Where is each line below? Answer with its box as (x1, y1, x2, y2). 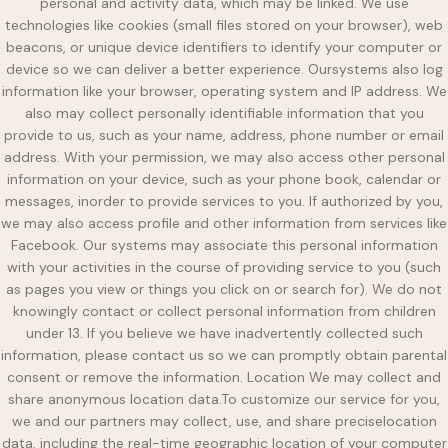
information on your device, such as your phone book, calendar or (7, 169, 441, 188)
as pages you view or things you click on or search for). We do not (6, 279, 442, 298)
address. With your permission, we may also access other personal (3, 147, 445, 166)
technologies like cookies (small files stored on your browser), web (5, 15, 443, 34)
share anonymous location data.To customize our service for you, (8, 389, 440, 408)
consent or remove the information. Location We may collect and (7, 367, 441, 386)
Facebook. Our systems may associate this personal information (10, 235, 438, 254)
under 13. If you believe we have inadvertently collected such (25, 323, 423, 342)
